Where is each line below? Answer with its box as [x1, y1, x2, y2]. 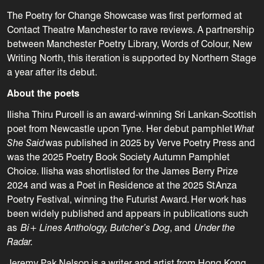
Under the [194, 222, 235, 233]
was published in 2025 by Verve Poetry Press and [45, 137, 255, 148]
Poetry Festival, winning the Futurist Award [7, 193, 187, 205]
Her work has [191, 193, 246, 205]
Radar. [7, 236, 33, 247]
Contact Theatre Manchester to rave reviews [7, 24, 193, 35]
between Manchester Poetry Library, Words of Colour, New [7, 38, 252, 49]
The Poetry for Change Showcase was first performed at [7, 9, 242, 21]
